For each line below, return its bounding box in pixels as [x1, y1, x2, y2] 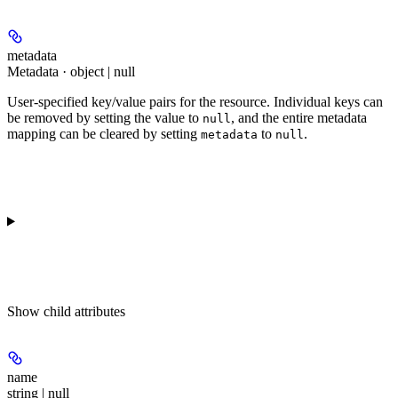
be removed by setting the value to [7, 109, 203, 125]
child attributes [44, 303, 125, 319]
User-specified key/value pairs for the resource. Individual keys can [7, 93, 383, 109]
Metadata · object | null [7, 63, 135, 79]
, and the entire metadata [231, 109, 367, 125]
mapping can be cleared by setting [7, 125, 201, 141]
